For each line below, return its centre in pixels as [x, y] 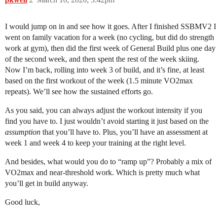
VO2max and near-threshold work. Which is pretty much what [102, 173]
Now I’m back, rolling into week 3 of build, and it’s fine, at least [105, 70]
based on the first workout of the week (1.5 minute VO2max [99, 81]
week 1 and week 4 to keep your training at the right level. [95, 143]
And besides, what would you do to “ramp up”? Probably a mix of [108, 162]
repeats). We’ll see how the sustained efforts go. [79, 92]
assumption [23, 132]
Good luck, [22, 202]
